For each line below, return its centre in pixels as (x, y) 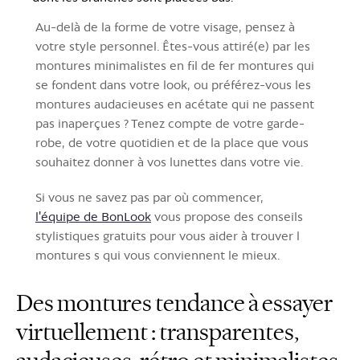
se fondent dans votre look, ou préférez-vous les (173, 85)
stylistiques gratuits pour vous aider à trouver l (168, 236)
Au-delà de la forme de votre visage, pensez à (165, 27)
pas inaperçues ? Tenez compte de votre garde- (170, 123)
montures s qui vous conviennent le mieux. (157, 255)
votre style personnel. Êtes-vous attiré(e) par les (173, 46)
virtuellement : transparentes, (157, 332)
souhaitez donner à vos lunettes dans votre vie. (169, 162)
